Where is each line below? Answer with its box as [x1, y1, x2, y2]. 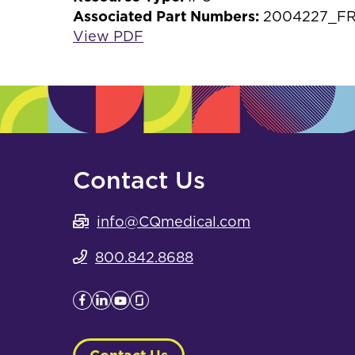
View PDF [73, 28, 143, 44]
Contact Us [73, 166, 205, 194]
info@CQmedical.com [97, 213, 250, 230]
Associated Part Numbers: [73, 8, 259, 25]
